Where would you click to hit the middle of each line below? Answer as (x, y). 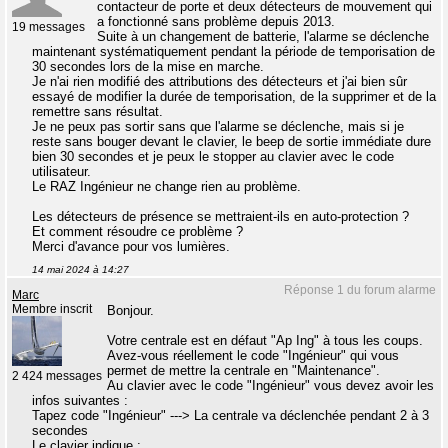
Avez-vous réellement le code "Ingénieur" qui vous (253, 355)
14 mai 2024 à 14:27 (80, 269)
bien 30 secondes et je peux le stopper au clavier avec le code (213, 156)
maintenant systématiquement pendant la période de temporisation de (233, 51)
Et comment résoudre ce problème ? (137, 231)
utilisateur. (61, 171)
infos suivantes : (80, 400)
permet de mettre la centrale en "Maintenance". (243, 370)
